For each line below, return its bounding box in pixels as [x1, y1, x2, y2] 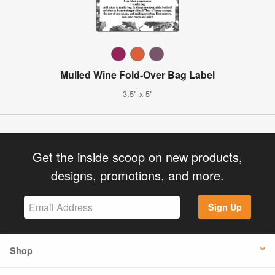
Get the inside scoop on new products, [33, 147, 242, 166]
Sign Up [207, 201, 242, 214]
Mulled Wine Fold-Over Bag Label [60, 67, 215, 82]
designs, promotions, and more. [51, 166, 224, 184]
